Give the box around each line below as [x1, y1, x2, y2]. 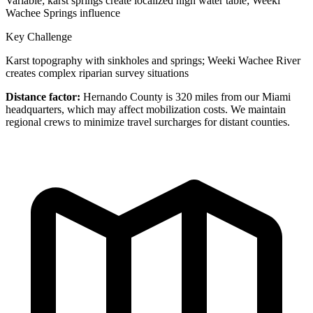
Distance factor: [6, 90, 80, 103]
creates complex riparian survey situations [6, 66, 189, 79]
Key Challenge [6, 30, 72, 43]
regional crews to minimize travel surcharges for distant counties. [6, 115, 290, 128]
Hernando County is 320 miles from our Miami [80, 90, 291, 103]
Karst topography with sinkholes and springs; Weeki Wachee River [6, 54, 300, 66]
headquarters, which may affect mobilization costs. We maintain [6, 103, 286, 115]
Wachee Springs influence [6, 6, 120, 19]
